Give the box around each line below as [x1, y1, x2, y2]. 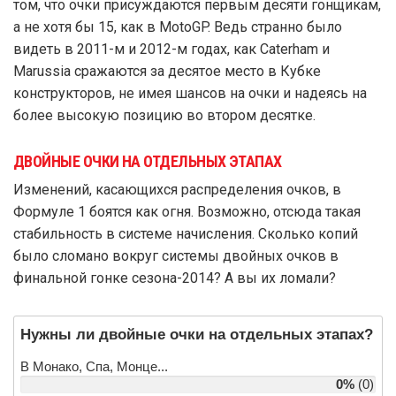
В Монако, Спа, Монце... [20, 358, 168, 374]
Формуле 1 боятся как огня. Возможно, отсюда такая [13, 202, 361, 220]
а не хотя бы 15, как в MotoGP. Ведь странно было [13, 18, 342, 35]
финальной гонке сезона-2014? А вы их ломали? [13, 269, 336, 286]
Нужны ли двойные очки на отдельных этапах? [20, 325, 373, 343]
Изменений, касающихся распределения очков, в [13, 180, 341, 198]
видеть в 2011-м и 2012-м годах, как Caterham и [13, 40, 330, 57]
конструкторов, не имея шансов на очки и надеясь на [13, 84, 367, 102]
